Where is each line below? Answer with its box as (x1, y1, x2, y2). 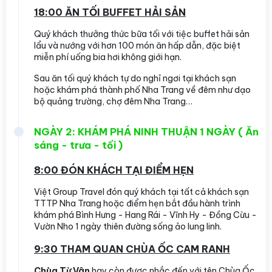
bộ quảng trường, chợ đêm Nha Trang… (34, 95, 192, 107)
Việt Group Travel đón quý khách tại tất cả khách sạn (34, 186, 249, 197)
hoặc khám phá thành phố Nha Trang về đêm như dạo (34, 84, 251, 95)
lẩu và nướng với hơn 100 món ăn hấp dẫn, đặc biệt (34, 39, 240, 51)
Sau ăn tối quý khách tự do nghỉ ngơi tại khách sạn (34, 72, 236, 84)
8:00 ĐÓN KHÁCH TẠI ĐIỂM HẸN (34, 163, 194, 176)
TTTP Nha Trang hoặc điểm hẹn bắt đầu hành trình (34, 197, 240, 209)
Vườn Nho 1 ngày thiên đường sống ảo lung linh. (34, 220, 222, 232)
